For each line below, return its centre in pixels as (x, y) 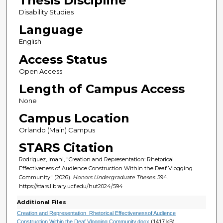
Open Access (40, 71)
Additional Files (41, 202)
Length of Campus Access (102, 89)
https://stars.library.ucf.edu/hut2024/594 (71, 186)
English (30, 42)
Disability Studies (46, 12)
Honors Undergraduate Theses (113, 177)
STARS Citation (66, 147)
